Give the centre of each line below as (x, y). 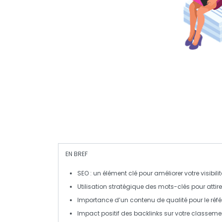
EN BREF (77, 154)
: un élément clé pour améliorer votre (145, 173)
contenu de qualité (159, 200)
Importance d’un (104, 200)
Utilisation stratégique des (118, 186)
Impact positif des (106, 213)
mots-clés (174, 186)
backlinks (148, 213)
